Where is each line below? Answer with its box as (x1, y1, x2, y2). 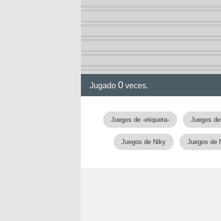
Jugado (90, 81, 118, 90)
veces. (123, 81, 148, 90)
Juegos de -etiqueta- (111, 116, 169, 123)
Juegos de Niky (121, 138, 166, 146)
